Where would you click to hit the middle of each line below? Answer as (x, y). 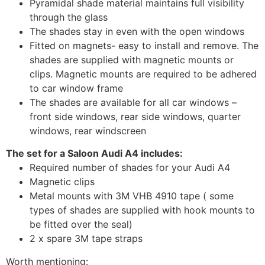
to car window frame (76, 88)
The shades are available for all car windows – (133, 103)
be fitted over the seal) (83, 224)
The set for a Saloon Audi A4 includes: (94, 153)
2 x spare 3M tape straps (86, 239)
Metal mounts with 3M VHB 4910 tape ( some (132, 196)
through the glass (69, 17)
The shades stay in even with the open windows (137, 32)
